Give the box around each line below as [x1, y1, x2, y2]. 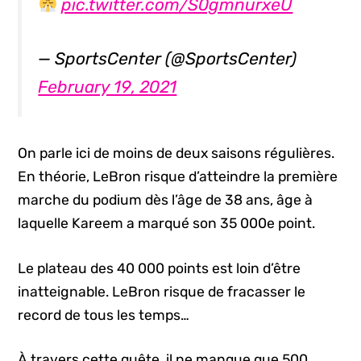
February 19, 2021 [38, 76, 177, 97]
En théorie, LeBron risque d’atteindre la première [18, 168, 338, 185]
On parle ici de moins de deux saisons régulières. [18, 145, 335, 162]
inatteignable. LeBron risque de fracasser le [18, 283, 306, 300]
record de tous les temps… [18, 306, 190, 323]
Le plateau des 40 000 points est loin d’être [18, 259, 301, 276]
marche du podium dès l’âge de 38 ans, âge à [18, 192, 313, 209]
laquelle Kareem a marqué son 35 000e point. [18, 215, 316, 232]
